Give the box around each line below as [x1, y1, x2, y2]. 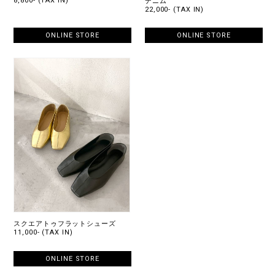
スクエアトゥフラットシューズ [14, 220, 116, 228]
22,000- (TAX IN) [145, 5, 204, 14]
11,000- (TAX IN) [14, 228, 73, 237]
